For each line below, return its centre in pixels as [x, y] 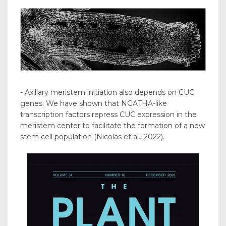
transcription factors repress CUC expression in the [108, 115]
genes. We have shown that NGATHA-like [94, 104]
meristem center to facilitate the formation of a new [112, 126]
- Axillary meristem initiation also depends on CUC [107, 93]
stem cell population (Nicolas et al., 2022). [92, 137]
